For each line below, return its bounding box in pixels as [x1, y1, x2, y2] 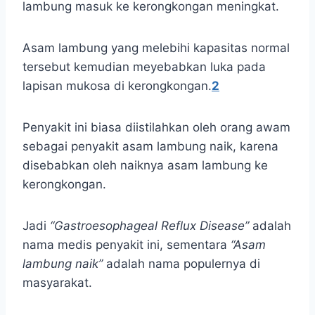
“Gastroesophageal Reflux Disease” [50, 219, 249, 233]
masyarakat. [22, 276, 92, 290]
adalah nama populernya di [103, 257, 260, 271]
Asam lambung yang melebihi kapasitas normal [22, 41, 290, 56]
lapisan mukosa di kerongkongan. [22, 79, 212, 94]
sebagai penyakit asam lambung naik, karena [22, 139, 278, 154]
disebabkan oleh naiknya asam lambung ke [22, 158, 268, 173]
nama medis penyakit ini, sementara [22, 238, 231, 252]
